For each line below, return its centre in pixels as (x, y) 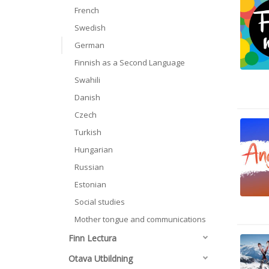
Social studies (100, 202)
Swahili (87, 80)
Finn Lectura (92, 238)
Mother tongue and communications (140, 219)
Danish (87, 97)
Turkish (88, 132)
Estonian (90, 184)
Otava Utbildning (101, 258)
